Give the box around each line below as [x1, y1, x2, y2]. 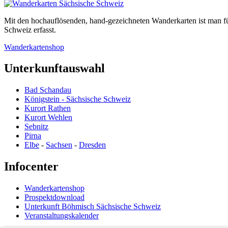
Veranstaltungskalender [24, 211, 99, 220]
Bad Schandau [24, 85, 71, 95]
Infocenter [4, 160, 59, 174]
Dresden [79, 140, 106, 150]
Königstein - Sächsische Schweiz [24, 95, 131, 104]
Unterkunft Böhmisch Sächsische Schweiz [24, 202, 161, 211]
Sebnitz [24, 122, 48, 131]
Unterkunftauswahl [4, 62, 105, 75]
